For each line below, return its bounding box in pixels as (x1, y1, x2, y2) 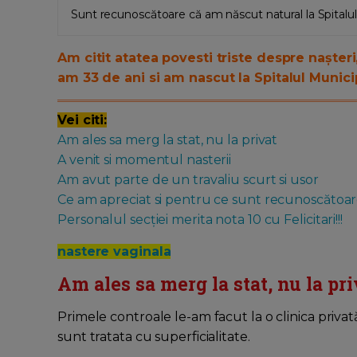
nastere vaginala (57, 244, 171, 260)
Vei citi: (57, 112, 108, 128)
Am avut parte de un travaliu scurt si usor (57, 172, 319, 188)
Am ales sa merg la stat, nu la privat (57, 132, 278, 148)
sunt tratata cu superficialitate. (57, 329, 250, 345)
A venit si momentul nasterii (57, 152, 232, 168)
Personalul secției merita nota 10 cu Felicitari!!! (57, 212, 343, 228)
